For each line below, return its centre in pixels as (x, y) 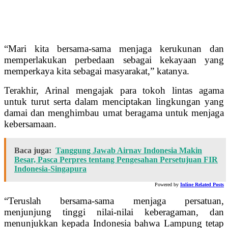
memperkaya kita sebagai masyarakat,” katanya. (97, 71)
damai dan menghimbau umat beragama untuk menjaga (114, 113)
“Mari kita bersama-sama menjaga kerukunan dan (114, 49)
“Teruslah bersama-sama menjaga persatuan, (114, 201)
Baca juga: (33, 151)
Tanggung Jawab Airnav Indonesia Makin (129, 151)
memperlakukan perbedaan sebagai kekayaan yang (114, 60)
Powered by (167, 185)
